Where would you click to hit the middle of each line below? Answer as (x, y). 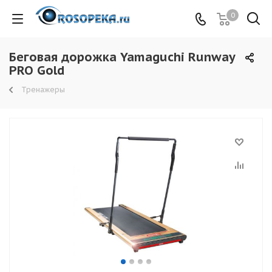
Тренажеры (43, 90)
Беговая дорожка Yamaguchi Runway (122, 57)
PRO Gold (37, 70)
